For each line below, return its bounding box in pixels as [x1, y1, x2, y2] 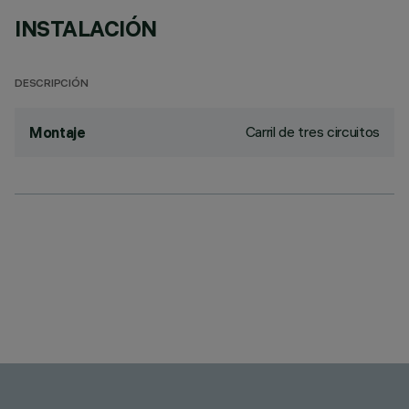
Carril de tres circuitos [245, 122, 380, 141]
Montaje [29, 123, 86, 142]
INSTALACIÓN [15, 15, 157, 42]
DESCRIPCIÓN [15, 79, 89, 90]
